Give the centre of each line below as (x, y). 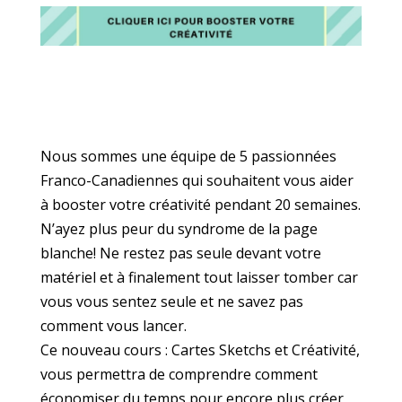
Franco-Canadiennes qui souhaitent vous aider (197, 181)
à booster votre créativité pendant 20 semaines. (200, 205)
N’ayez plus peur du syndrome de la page (179, 229)
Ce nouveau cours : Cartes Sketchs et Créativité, (200, 350)
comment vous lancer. (113, 326)
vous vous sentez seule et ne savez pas (171, 302)
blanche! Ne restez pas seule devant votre (180, 253)
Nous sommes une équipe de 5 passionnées (188, 157)
